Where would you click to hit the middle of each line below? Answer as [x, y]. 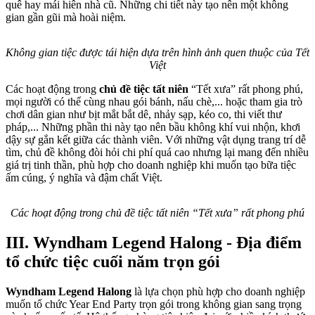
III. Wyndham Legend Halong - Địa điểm [154, 243]
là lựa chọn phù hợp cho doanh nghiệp [218, 291]
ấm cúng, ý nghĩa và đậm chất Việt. [85, 178]
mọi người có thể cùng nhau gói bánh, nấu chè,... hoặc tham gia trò [154, 102]
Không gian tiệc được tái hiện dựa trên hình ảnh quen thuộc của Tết [157, 53]
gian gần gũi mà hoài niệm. [66, 18]
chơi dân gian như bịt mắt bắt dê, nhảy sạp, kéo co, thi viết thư [144, 115]
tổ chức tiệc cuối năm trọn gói [113, 262]
